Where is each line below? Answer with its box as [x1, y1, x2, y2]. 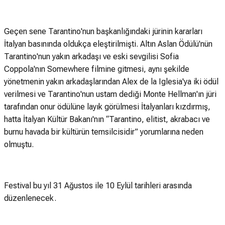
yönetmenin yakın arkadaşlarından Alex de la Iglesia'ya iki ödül [4, 76, 218, 86]
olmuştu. [4, 139, 34, 149]
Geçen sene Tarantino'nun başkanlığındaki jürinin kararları [4, 26, 202, 36]
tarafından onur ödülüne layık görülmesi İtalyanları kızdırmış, [4, 101, 210, 111]
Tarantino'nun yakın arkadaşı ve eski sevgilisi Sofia [4, 51, 179, 61]
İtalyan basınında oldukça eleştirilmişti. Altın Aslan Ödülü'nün [4, 39, 212, 49]
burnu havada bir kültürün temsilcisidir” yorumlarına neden [4, 127, 203, 137]
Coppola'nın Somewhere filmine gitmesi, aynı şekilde [4, 64, 189, 74]
